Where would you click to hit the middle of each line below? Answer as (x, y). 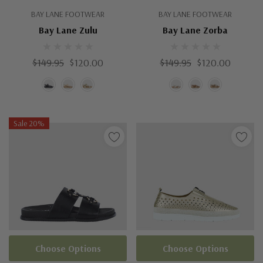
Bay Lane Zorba (195, 30)
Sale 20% (29, 123)
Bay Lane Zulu (68, 30)
